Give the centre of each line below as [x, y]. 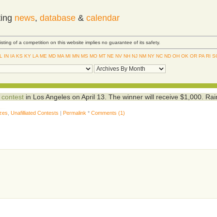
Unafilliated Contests [35, 113]
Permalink [75, 113]
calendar [103, 18]
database [57, 18]
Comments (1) [108, 113]
